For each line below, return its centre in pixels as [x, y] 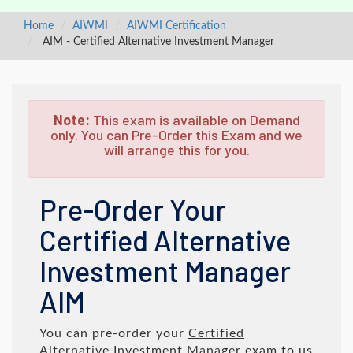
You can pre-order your [114, 333]
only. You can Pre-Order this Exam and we [176, 135]
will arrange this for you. [176, 150]
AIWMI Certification [176, 26]
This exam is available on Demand [195, 120]
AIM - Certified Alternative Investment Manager [157, 42]
